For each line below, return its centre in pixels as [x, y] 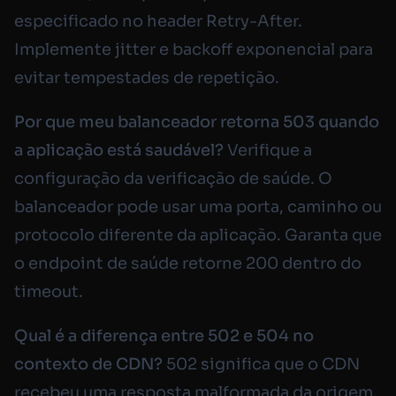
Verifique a [268, 151]
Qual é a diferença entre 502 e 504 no [164, 336]
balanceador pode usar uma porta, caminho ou [198, 207]
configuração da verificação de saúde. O [173, 179]
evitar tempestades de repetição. [147, 78]
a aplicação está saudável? [119, 151]
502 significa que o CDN [261, 365]
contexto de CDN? [88, 365]
